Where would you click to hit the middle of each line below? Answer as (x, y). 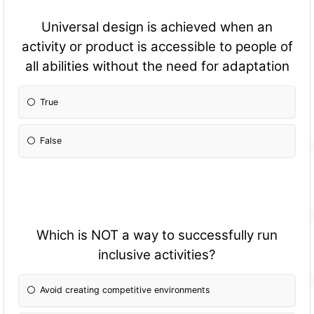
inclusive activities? (157, 254)
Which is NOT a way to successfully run (157, 235)
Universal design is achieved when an (157, 27)
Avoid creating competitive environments (125, 290)
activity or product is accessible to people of (157, 47)
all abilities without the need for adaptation (157, 67)
